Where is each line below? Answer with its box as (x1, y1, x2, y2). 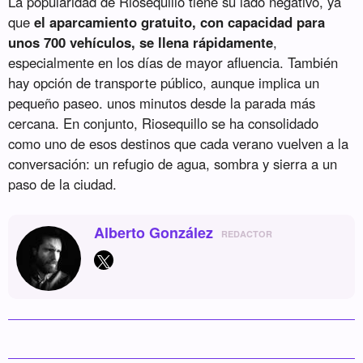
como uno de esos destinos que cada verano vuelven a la (8, 134, 349, 154)
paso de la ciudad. (8, 174, 117, 194)
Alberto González (94, 222, 214, 244)
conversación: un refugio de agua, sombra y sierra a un (8, 154, 338, 174)
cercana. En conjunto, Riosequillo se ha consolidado (8, 113, 319, 134)
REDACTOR (221, 228, 273, 241)
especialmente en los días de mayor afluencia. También (8, 53, 339, 73)
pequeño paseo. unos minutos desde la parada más (8, 93, 316, 113)
